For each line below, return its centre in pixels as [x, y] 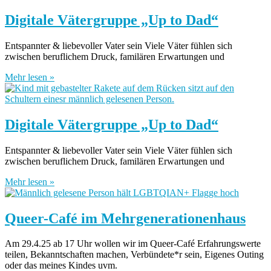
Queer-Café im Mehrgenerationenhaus [125, 218]
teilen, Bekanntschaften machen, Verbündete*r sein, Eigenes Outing [134, 255]
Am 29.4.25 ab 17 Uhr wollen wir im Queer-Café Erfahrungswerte [133, 244]
